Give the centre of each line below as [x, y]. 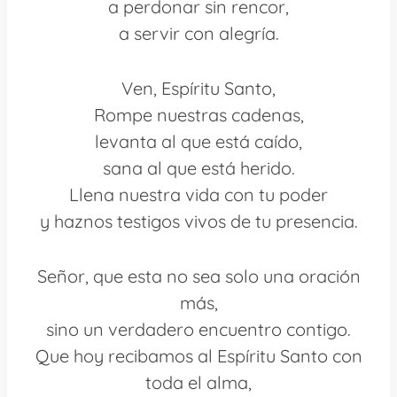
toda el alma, [198, 382]
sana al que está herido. [198, 167]
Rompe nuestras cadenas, [198, 114]
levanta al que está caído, [198, 141]
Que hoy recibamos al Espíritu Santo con [198, 355]
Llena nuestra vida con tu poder [198, 194]
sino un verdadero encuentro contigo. [198, 329]
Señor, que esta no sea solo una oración [198, 276]
